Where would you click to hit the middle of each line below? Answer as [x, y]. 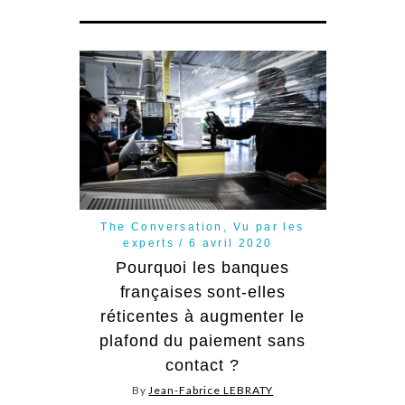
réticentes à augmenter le [202, 317]
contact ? [202, 366]
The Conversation [162, 227]
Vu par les [268, 227]
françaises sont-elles [202, 292]
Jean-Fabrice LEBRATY [211, 391]
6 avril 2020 [231, 244]
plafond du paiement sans [202, 341]
